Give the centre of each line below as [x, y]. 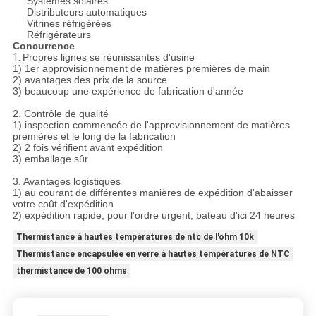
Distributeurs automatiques [86, 12]
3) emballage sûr [50, 159]
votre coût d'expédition [63, 204]
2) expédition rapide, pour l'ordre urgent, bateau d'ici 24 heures [153, 215]
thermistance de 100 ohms [71, 271]
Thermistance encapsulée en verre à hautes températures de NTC [153, 254]
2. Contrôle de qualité [60, 114]
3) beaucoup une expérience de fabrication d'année [128, 91]
